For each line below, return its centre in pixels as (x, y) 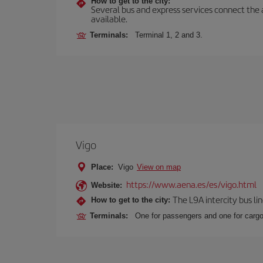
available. (109, 18)
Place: (102, 167)
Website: (107, 185)
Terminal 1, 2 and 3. (169, 35)
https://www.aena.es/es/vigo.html (191, 184)
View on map (159, 167)
